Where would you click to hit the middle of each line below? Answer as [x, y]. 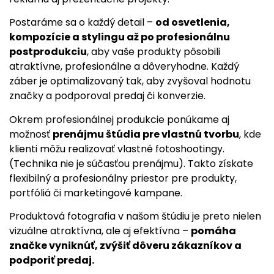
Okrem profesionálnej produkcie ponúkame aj [119, 119]
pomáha [213, 231]
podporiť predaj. [52, 261]
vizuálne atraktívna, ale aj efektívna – [100, 231]
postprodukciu [48, 52]
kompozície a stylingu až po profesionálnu [120, 37]
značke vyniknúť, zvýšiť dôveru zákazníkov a [125, 246]
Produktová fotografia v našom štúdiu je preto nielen [135, 217]
